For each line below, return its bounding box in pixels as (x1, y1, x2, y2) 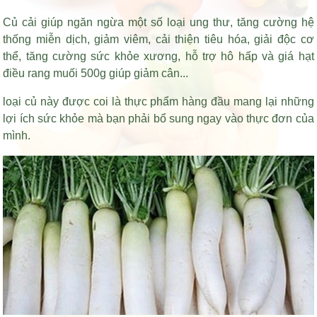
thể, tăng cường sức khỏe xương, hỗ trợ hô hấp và (3, 50, 279, 63)
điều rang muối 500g (3, 67, 107, 80)
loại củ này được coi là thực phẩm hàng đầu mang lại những (3, 96, 314, 108)
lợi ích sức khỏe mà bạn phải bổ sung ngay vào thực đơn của (3, 113, 314, 125)
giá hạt (278, 50, 314, 63)
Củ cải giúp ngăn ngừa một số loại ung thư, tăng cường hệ (3, 16, 314, 29)
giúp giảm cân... (106, 67, 189, 80)
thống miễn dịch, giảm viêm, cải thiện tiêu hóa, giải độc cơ (3, 33, 314, 46)
